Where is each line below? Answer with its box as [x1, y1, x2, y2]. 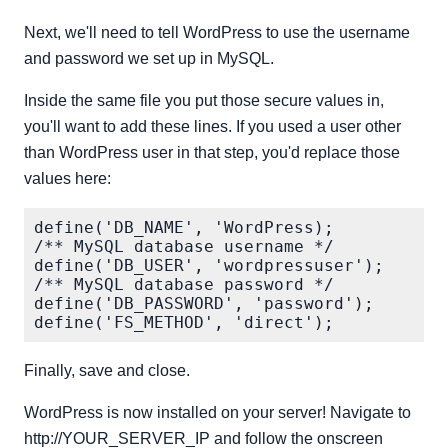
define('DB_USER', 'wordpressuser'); [34, 255, 384, 275]
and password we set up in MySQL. [24, 49, 274, 67]
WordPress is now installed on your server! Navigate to [24, 403, 411, 421]
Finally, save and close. [24, 361, 190, 379]
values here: [24, 169, 111, 187]
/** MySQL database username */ [34, 236, 334, 256]
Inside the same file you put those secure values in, [24, 91, 384, 109]
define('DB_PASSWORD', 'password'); [34, 293, 374, 313]
